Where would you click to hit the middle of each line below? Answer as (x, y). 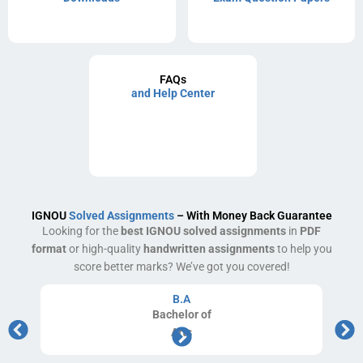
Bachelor (176, 315)
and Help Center (173, 93)
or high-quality (105, 248)
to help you (303, 248)
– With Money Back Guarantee (253, 215)
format (49, 248)
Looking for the (81, 231)
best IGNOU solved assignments (203, 231)
